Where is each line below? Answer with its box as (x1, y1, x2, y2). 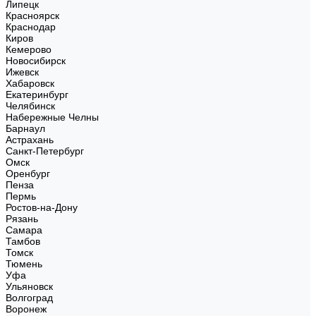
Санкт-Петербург (6, 145, 84, 157)
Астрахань (6, 134, 54, 145)
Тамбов (6, 236, 40, 247)
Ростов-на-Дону (6, 202, 78, 213)
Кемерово (6, 44, 51, 55)
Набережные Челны (6, 111, 99, 123)
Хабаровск (6, 78, 54, 89)
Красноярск (6, 10, 59, 21)
